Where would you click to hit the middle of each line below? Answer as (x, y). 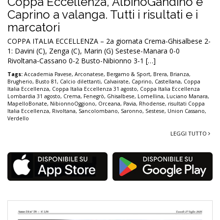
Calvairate (116, 81)
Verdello (18, 118)
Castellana (168, 81)
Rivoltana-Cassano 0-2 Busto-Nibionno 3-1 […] (82, 60)
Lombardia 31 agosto (34, 96)
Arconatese (89, 74)
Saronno (132, 111)
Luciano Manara (187, 96)
